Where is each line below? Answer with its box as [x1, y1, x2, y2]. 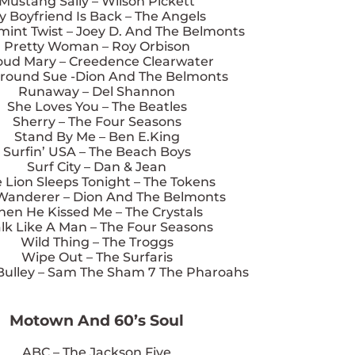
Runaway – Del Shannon [18, 84, 175, 100]
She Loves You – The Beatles [6, 99, 187, 115]
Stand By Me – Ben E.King [13, 129, 180, 145]
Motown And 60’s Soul [10, 311, 184, 330]
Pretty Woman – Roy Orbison [3, 39, 190, 55]
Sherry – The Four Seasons [12, 114, 181, 130]
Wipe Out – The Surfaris [21, 250, 173, 265]
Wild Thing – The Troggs [20, 235, 174, 250]
